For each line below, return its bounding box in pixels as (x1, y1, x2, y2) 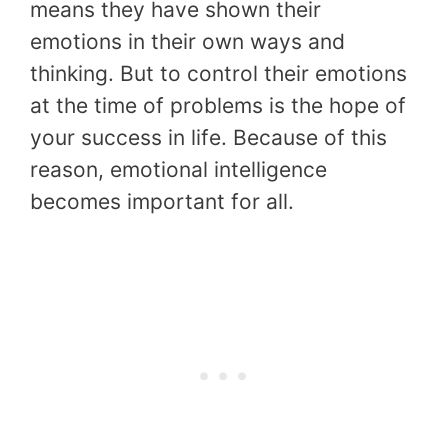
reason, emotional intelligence (30, 156, 327, 182)
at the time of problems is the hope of (30, 92, 406, 118)
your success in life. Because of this (30, 124, 387, 150)
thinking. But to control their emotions (30, 60, 407, 86)
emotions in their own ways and (30, 28, 345, 54)
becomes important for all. (30, 188, 294, 214)
